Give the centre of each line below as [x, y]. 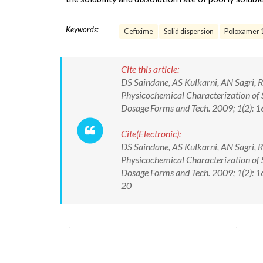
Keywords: [82, 29]
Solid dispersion [189, 31]
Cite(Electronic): [151, 134]
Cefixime [139, 31]
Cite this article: [150, 69]
